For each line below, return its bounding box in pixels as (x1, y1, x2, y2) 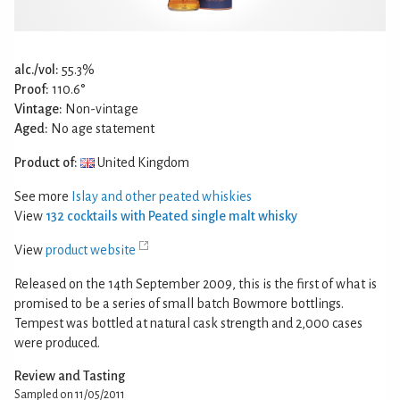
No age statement (48, 121, 154, 136)
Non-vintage (62, 101, 138, 116)
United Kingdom (95, 154, 189, 170)
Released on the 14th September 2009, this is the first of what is (14, 276, 377, 291)
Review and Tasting (14, 368, 125, 383)
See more (14, 188, 71, 204)
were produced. (14, 335, 100, 350)
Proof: (14, 81, 49, 96)
